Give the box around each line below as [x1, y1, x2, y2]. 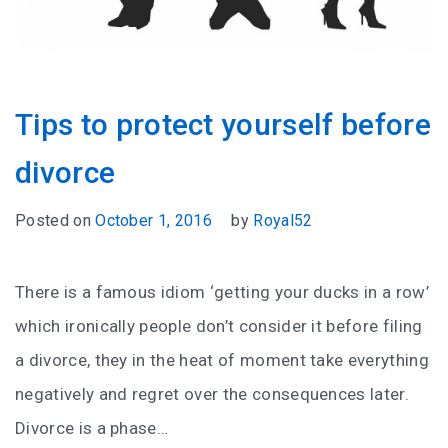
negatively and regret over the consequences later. [15, 384, 410, 405]
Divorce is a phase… [15, 418, 169, 439]
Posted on [15, 211, 96, 231]
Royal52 [253, 211, 313, 231]
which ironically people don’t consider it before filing [15, 316, 423, 337]
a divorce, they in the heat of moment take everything [15, 350, 429, 371]
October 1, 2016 [95, 211, 213, 231]
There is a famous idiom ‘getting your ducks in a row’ [15, 282, 429, 303]
